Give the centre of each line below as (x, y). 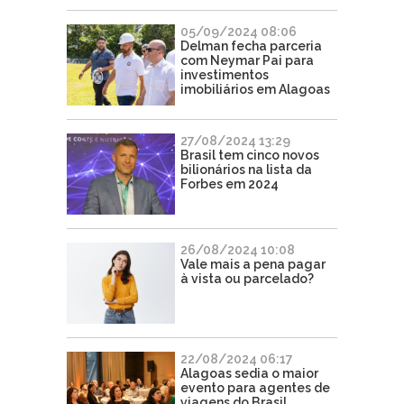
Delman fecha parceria (251, 46)
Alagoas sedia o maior (249, 373)
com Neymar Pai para (247, 60)
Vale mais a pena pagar (253, 264)
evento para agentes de (255, 387)
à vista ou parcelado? (247, 278)
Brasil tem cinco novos (250, 155)
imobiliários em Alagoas (255, 89)
